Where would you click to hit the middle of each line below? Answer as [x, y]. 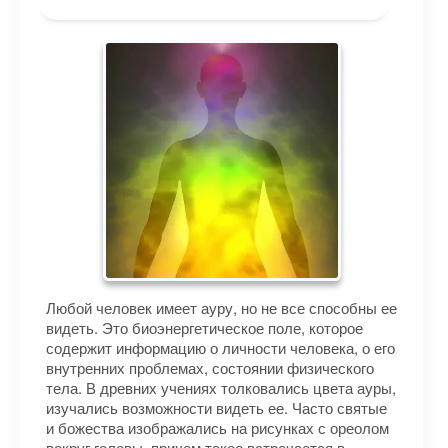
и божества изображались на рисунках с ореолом [217, 427]
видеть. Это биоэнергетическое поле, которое [204, 327]
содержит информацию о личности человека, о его [220, 347]
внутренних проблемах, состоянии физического [210, 367]
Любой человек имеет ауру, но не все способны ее [221, 307]
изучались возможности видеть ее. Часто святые [216, 407]
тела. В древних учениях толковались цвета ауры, [221, 387]
